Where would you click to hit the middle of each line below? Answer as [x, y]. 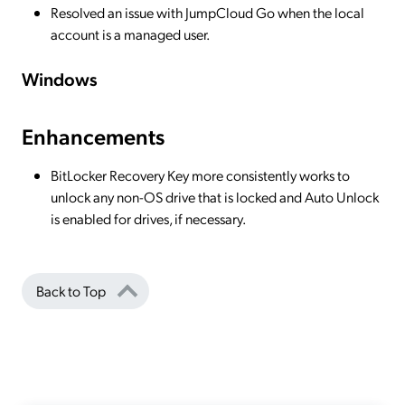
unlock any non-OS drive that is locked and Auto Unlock [215, 197]
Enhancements [93, 136]
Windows [60, 79]
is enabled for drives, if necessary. [148, 219]
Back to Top [71, 291]
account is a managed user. [130, 33]
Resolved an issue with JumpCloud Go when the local [207, 12]
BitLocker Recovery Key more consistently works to [200, 175]
